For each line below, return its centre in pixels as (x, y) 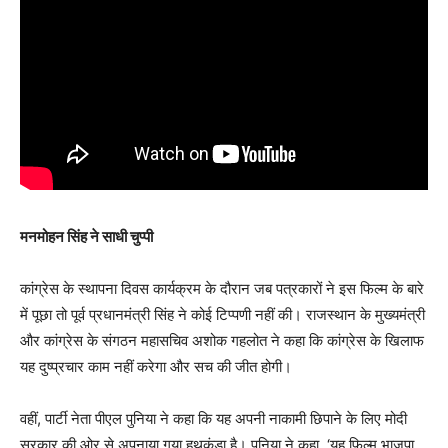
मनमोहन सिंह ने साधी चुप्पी (86, 236)
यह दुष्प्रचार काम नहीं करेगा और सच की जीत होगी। (156, 366)
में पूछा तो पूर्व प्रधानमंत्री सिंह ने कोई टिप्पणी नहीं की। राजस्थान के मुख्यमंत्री (222, 314)
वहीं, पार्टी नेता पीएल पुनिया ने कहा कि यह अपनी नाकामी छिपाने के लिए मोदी (213, 418)
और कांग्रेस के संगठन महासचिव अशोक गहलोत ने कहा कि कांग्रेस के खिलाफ (222, 340)
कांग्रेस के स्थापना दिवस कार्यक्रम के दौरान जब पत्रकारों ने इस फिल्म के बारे (222, 288)
